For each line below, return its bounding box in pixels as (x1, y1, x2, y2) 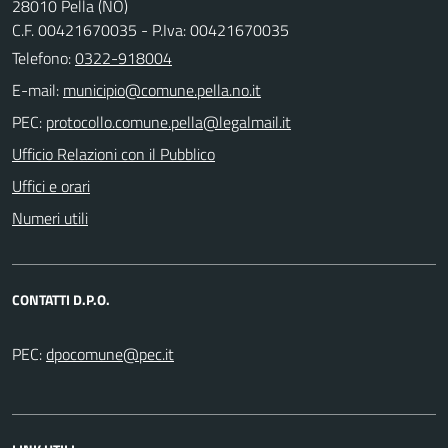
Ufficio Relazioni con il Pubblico (12, 141, 215, 166)
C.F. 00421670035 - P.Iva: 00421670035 (12, 17, 289, 42)
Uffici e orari (12, 173, 90, 198)
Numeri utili (12, 205, 88, 230)
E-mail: (12, 77, 59, 102)
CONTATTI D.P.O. (12, 288, 110, 310)
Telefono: (12, 45, 75, 70)
